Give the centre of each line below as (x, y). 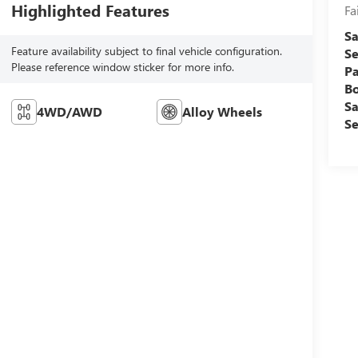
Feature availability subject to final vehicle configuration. (146, 51)
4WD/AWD (69, 112)
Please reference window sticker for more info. (122, 67)
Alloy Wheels (223, 112)
